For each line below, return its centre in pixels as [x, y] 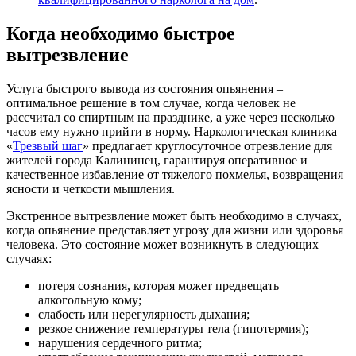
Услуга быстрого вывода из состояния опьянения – [145, 88]
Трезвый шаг [48, 145]
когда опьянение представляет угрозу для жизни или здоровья [175, 230]
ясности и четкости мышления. [91, 188]
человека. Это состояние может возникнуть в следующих [163, 244]
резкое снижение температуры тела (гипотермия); [173, 328]
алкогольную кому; [90, 300]
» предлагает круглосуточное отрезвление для [207, 145]
